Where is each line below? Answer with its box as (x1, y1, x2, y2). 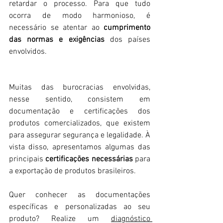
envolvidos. (9, 47, 47, 57)
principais (9, 154, 46, 165)
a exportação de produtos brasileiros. (9, 166, 136, 177)
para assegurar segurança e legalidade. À (9, 130, 150, 141)
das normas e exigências (9, 35, 105, 45)
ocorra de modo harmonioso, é (9, 11, 150, 21)
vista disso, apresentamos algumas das (9, 142, 150, 153)
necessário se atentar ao (9, 23, 104, 33)
